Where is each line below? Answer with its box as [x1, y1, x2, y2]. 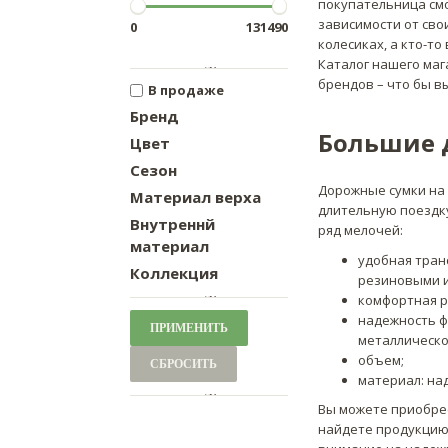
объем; [357, 350, 404, 369]
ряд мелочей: [317, 221, 403, 239]
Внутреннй [130, 214, 215, 235]
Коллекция [130, 263, 218, 284]
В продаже [148, 81, 224, 100]
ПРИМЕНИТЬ [150, 320, 228, 336]
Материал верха [130, 187, 261, 208]
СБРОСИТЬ [150, 356, 217, 372]
